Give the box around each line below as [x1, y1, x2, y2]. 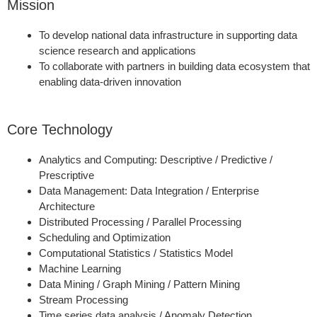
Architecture [39, 200, 95, 213]
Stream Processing [39, 294, 128, 306]
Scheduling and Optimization [39, 231, 171, 244]
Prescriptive [39, 169, 94, 182]
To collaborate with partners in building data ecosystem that [39, 59, 310, 72]
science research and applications [39, 44, 196, 57]
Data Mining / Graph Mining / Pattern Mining [39, 278, 240, 291]
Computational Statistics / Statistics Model [39, 247, 233, 260]
